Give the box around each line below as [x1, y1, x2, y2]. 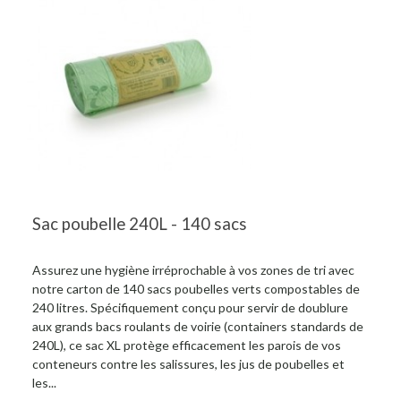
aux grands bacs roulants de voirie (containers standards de [32, 319, 363, 335]
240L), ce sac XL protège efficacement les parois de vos [32, 337, 341, 354]
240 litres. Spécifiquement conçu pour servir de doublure [32, 300, 348, 316]
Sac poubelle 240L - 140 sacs [32, 214, 247, 235]
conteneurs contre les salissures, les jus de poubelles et [32, 356, 345, 372]
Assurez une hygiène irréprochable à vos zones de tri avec [32, 262, 354, 278]
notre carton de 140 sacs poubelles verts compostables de [32, 281, 360, 297]
